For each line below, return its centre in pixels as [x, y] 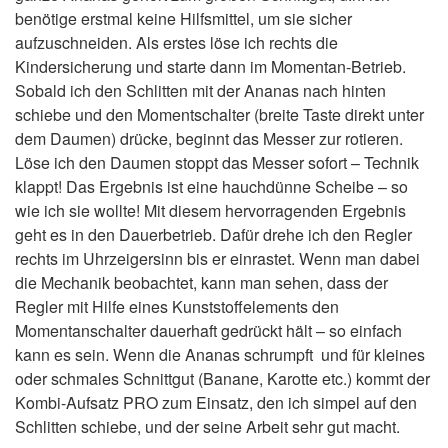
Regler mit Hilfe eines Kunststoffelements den [177, 306]
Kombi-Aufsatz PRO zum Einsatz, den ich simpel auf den [216, 402]
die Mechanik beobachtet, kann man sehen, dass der [201, 282]
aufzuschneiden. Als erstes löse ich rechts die [176, 42]
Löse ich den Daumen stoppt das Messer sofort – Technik [217, 162]
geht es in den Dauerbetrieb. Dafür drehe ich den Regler [213, 234]
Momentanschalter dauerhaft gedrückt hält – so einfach [208, 330]
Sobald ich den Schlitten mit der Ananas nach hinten [200, 90]
